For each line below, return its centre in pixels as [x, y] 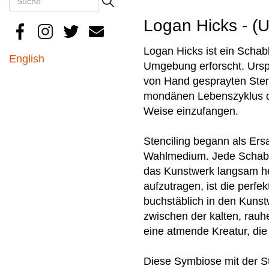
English [27, 59]
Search [36, 17]
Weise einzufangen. [191, 111]
